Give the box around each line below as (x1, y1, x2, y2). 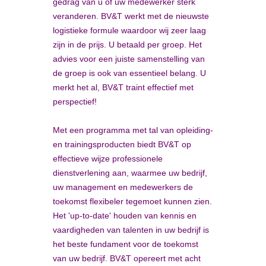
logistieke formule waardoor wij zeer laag (53, 26, 206, 35)
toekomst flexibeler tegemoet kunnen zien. (53, 197, 212, 206)
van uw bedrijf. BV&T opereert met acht (53, 254, 201, 263)
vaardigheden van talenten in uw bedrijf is (53, 225, 209, 235)
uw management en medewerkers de (53, 182, 193, 192)
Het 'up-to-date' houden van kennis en (53, 211, 197, 220)
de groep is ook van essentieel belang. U (53, 68, 206, 78)
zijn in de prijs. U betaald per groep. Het (53, 40, 202, 49)
